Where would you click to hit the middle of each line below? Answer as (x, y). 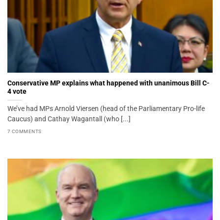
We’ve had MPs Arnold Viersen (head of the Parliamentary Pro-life (106, 109)
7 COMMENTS (25, 131)
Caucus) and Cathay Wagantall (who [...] (69, 119)
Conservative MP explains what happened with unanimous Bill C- (109, 83)
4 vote (17, 91)
